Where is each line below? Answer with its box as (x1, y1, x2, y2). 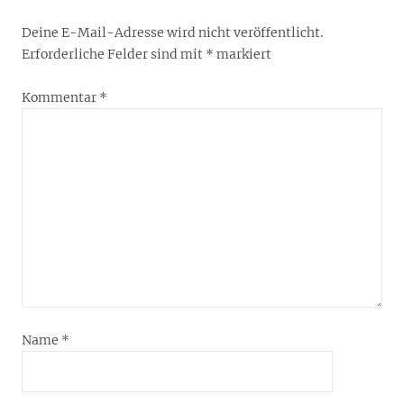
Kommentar (22, 89, 99, 106)
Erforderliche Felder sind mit (22, 46, 206, 63)
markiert (214, 46, 271, 63)
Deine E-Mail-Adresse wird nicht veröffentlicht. (22, 24, 323, 41)
